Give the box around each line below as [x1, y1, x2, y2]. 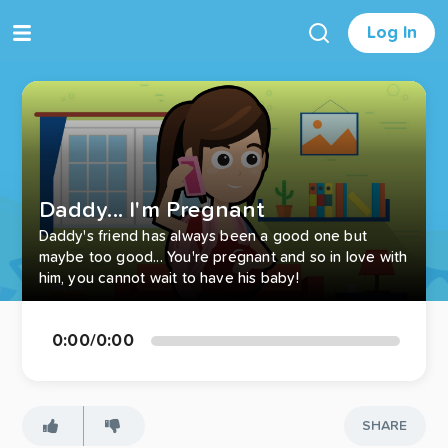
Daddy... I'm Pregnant [38, 198, 266, 222]
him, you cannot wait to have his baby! [38, 270, 299, 286]
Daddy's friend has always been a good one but [38, 228, 368, 244]
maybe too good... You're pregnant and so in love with [38, 249, 408, 265]
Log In [366, 23, 417, 42]
